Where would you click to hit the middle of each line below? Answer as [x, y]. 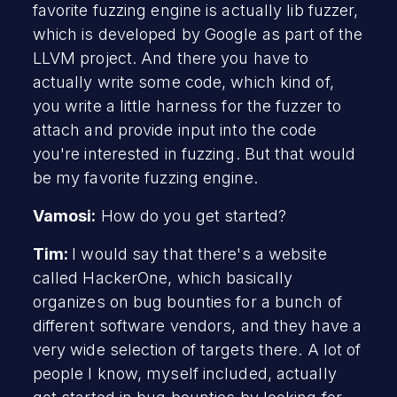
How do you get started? [191, 215]
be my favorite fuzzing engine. [145, 177]
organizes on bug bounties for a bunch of [187, 301]
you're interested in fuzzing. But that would [194, 153]
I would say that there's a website [199, 253]
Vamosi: [64, 215]
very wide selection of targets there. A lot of [197, 349]
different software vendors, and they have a [197, 325]
